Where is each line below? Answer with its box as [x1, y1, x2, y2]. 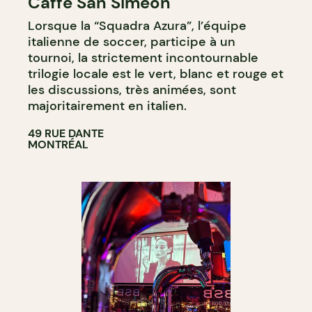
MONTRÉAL [28, 136, 88, 152]
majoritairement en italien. [28, 97, 187, 114]
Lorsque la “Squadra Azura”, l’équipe [28, 17, 247, 34]
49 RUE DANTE [28, 125, 104, 141]
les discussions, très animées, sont [28, 81, 236, 98]
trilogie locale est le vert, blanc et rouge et [28, 65, 283, 82]
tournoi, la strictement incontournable [28, 49, 258, 66]
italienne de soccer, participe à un [28, 33, 235, 50]
